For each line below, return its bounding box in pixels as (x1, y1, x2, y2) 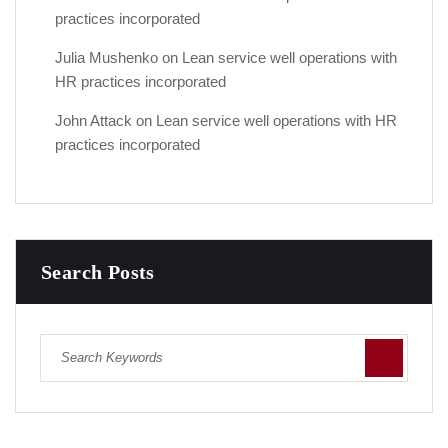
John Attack (55, 111, 132, 129)
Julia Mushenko (55, 48, 158, 66)
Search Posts (41, 260, 155, 283)
